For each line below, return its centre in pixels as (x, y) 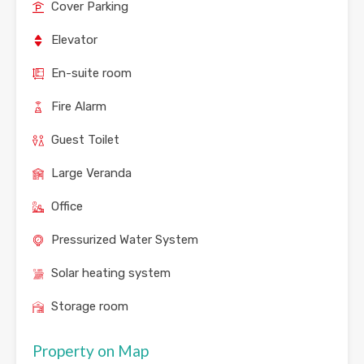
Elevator (74, 40)
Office (67, 207)
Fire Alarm (79, 107)
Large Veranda (91, 173)
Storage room (90, 307)
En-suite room (91, 74)
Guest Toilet (85, 140)
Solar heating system (111, 273)
